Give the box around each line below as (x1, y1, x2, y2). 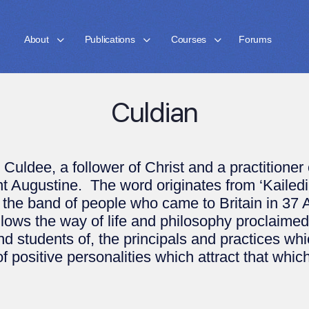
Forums (239, 34, 272, 45)
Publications (84, 34, 135, 45)
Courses (170, 34, 207, 45)
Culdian (110, 95, 199, 129)
